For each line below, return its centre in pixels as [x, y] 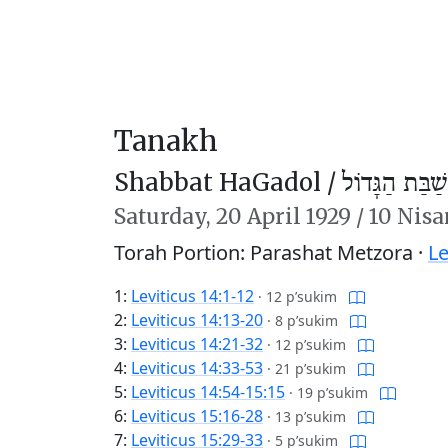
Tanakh [166, 141]
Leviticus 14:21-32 [197, 344]
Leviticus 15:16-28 [197, 416]
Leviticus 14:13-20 [197, 320]
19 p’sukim [332, 392]
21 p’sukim [310, 368]
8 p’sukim [306, 320]
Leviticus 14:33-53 [197, 368]
